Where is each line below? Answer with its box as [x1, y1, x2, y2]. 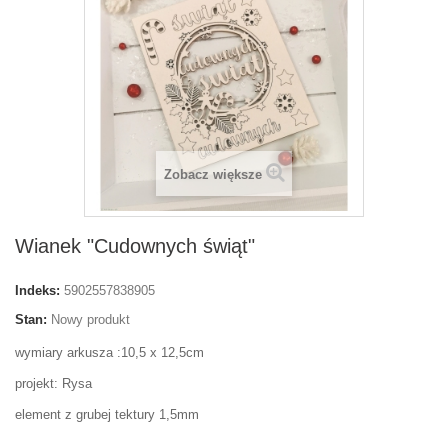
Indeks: [15, 283, 60, 298]
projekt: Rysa [15, 376, 92, 391]
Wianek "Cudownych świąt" [15, 235, 255, 257]
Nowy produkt [51, 312, 130, 327]
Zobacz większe [163, 167, 262, 182]
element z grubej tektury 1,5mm [15, 407, 199, 422]
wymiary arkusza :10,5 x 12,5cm [15, 345, 204, 360]
